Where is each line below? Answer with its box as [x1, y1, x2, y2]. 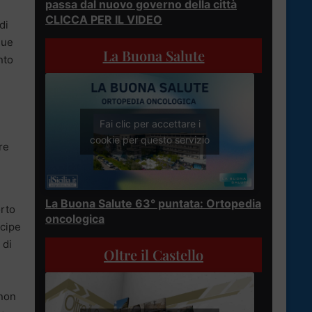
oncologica [45, 212, 104, 226]
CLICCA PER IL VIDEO [45, 12, 162, 26]
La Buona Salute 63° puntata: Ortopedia [45, 196, 261, 211]
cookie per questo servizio [90, 134, 210, 146]
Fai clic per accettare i [99, 118, 201, 130]
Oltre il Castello [104, 245, 203, 265]
